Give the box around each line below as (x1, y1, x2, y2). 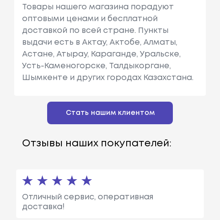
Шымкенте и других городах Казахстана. (22, 74, 193, 82)
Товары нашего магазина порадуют (22, 3, 174, 11)
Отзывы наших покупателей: (22, 138, 171, 148)
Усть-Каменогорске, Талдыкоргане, (22, 62, 171, 70)
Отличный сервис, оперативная (22, 193, 153, 201)
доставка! (22, 203, 65, 211)
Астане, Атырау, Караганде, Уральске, (22, 50, 181, 58)
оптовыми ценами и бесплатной (22, 15, 158, 23)
